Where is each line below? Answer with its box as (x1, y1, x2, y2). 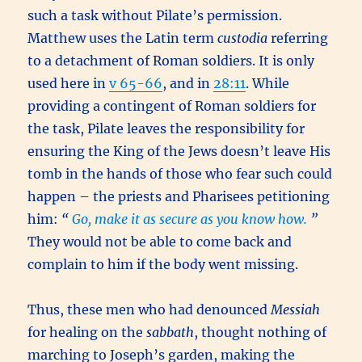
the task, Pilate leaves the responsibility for (27, 120, 305, 137)
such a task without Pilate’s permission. (27, 6, 283, 23)
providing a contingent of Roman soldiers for (27, 97, 317, 114)
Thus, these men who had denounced (27, 301, 271, 318)
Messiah (271, 301, 321, 318)
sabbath (146, 323, 195, 340)
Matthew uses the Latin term (27, 29, 218, 46)
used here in (27, 74, 110, 91)
